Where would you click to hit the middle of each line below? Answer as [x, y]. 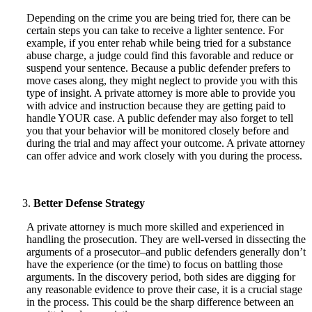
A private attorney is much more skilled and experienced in [155, 226]
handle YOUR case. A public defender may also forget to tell [160, 118]
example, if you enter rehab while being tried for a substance [159, 42]
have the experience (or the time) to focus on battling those [155, 264]
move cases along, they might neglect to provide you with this [162, 80]
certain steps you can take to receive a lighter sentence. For [155, 30]
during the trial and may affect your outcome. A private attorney [166, 143]
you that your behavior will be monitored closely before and [158, 130]
